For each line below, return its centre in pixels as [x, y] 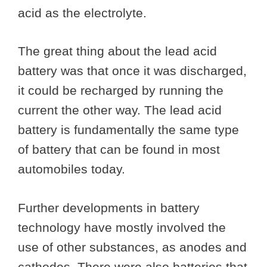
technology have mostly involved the [122, 227]
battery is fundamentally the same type [128, 130]
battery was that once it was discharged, [132, 71]
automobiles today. [73, 169]
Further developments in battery [109, 207]
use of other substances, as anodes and [132, 247]
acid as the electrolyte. [84, 13]
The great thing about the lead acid [117, 51]
